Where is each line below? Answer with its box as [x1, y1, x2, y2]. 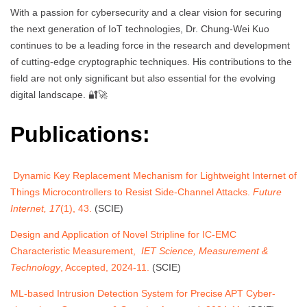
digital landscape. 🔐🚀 [10, 88, 108, 100]
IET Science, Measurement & [141, 245, 268, 256]
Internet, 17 [10, 202, 60, 214]
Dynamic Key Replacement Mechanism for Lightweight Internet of [10, 169, 297, 181]
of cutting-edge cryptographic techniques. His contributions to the [10, 56, 292, 67]
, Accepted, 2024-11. [60, 261, 149, 273]
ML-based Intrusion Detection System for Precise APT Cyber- [10, 287, 275, 299]
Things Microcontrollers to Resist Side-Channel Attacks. [10, 186, 253, 197]
